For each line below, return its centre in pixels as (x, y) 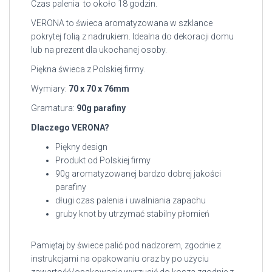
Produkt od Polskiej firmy (103, 160)
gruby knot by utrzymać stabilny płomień (132, 214)
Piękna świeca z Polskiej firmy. (88, 69)
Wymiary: (50, 89)
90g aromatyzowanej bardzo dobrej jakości (138, 174)
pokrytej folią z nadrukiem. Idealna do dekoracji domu (132, 36)
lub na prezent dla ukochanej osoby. (99, 50)
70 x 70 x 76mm (99, 89)
